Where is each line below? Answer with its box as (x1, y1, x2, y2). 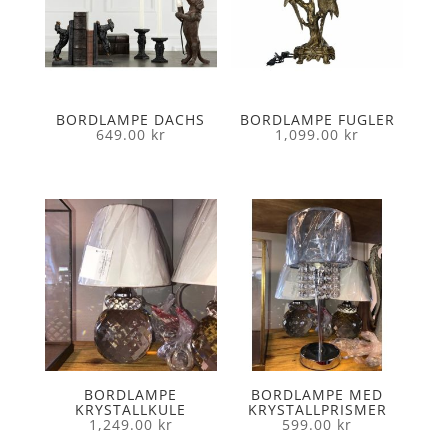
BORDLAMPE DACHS (56, 110, 206, 130)
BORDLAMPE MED (251, 385, 384, 405)
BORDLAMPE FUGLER (239, 110, 395, 130)
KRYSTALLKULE (75, 400, 187, 420)
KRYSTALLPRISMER (247, 400, 387, 420)
